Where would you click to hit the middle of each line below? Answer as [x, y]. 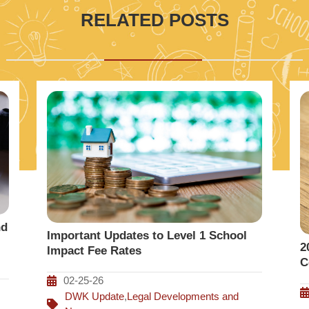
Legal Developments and [183, 297]
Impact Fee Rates [94, 251]
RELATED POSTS [154, 20]
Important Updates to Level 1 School [147, 236]
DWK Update [95, 297]
